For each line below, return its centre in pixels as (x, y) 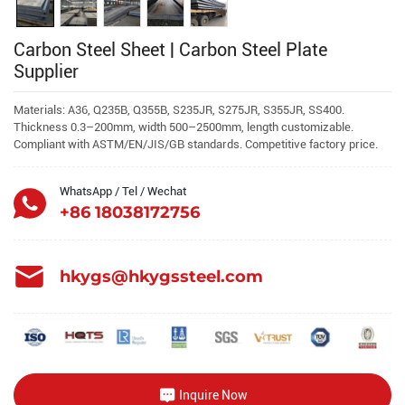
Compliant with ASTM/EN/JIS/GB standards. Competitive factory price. (196, 144)
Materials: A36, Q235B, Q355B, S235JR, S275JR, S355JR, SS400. (179, 110)
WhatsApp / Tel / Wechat (123, 191)
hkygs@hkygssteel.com (161, 277)
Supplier (46, 71)
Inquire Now (213, 395)
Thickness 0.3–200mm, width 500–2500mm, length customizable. (184, 127)
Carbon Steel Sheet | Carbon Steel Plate (170, 50)
